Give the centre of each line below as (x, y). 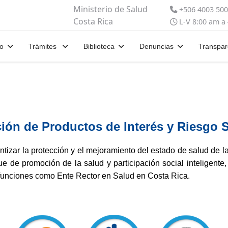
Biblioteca (99, 46)
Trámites (43, 46)
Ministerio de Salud (110, 9)
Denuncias (156, 46)
